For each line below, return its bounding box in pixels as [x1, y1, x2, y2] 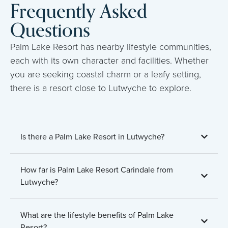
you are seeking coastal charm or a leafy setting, [10, 67, 201, 81]
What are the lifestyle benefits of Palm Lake [20, 209, 174, 221]
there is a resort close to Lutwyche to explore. [10, 81, 191, 95]
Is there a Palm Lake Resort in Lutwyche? [20, 130, 164, 142]
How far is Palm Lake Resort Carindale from [20, 163, 173, 176]
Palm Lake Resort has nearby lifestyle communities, [10, 40, 211, 53]
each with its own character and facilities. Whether [10, 53, 209, 67]
